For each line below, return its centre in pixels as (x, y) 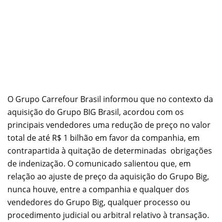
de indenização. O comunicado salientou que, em (99, 163)
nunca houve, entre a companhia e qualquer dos (98, 189)
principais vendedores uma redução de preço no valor (109, 125)
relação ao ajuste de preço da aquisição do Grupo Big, (108, 176)
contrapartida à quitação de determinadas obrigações (110, 150)
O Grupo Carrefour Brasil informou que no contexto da (110, 99)
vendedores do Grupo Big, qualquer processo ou (99, 202)
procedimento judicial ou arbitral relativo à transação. (108, 215)
